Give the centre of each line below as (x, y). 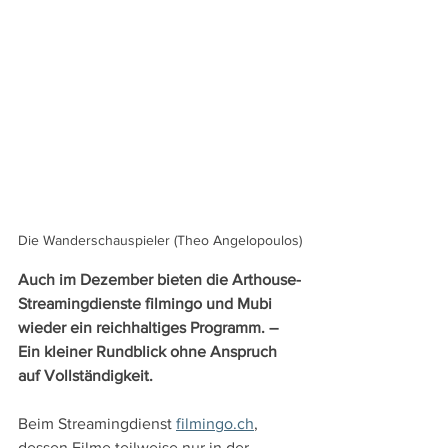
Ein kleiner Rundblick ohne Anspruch (149, 352)
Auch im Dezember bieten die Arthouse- (159, 280)
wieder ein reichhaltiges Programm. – (150, 328)
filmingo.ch (215, 424)
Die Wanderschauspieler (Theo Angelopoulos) (160, 240)
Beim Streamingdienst (97, 424)
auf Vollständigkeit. (85, 376)
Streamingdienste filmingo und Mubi (147, 304)
